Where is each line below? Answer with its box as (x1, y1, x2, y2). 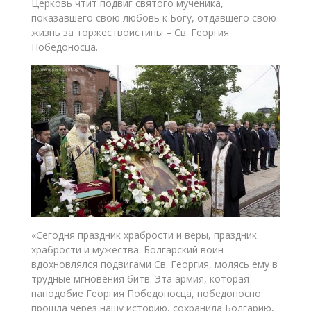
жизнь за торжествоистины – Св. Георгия (31, 26, 229, 40)
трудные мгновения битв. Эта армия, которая (31, 271, 249, 285)
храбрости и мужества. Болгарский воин (31, 242, 224, 256)
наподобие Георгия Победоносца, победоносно (31, 286, 261, 300)
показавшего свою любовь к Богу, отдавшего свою (31, 11, 276, 25)
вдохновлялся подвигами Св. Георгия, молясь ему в (31, 257, 278, 271)
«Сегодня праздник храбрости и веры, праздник (31, 228, 257, 242)
